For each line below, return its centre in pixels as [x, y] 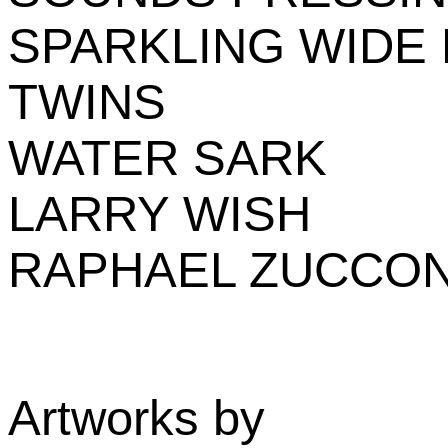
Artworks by [136, 418]
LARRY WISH [159, 214]
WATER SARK [167, 158]
